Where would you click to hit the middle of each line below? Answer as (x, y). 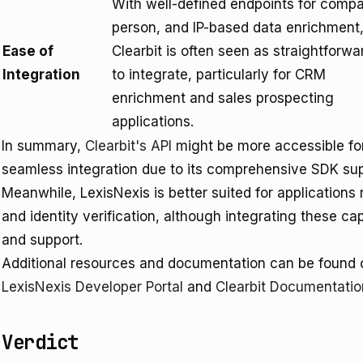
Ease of (28, 51)
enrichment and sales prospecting (223, 98)
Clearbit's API (128, 146)
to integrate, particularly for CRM (219, 75)
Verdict (40, 342)
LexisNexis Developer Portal (92, 287)
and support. (42, 240)
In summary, (43, 146)
